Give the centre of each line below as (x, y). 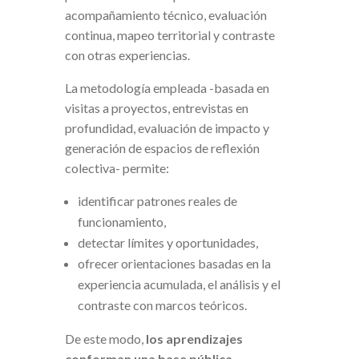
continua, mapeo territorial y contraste (169, 34)
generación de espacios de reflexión (162, 147)
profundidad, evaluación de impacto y (167, 127)
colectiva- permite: (117, 167)
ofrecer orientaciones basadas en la (174, 263)
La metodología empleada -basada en (167, 87)
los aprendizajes (193, 338)
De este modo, (104, 338)
